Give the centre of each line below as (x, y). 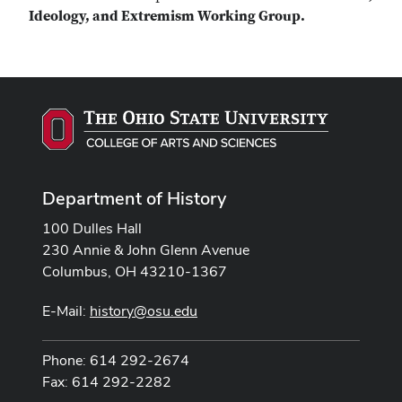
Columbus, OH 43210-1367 (135, 271)
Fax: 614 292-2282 (107, 381)
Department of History (134, 198)
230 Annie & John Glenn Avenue (146, 249)
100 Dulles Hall (92, 228)
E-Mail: (66, 310)
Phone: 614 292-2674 (116, 360)
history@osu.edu (144, 310)
